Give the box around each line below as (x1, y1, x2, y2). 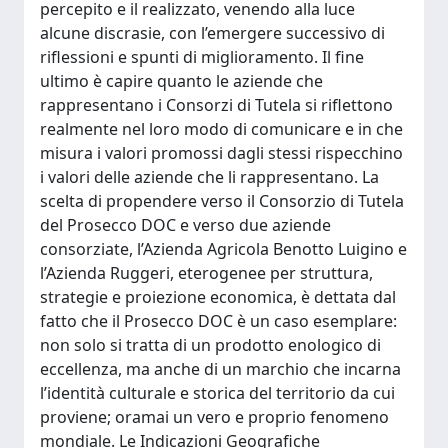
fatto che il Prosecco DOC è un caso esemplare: (40, 310, 397, 332)
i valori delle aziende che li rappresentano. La (40, 166, 379, 188)
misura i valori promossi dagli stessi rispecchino (40, 142, 403, 164)
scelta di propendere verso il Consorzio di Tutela (40, 190, 404, 212)
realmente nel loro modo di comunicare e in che (40, 118, 403, 140)
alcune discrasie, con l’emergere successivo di (40, 22, 385, 44)
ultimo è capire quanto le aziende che (40, 70, 323, 92)
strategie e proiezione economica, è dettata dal (40, 286, 396, 308)
